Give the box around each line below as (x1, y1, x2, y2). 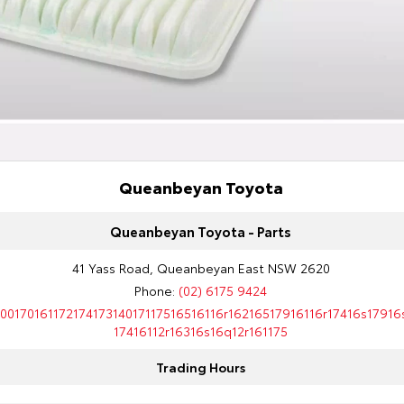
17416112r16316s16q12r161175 (114, 322, 289, 340)
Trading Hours (156, 358, 246, 376)
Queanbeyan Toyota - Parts (110, 221, 292, 241)
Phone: (134, 281, 179, 299)
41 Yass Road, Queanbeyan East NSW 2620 (71, 259, 330, 277)
